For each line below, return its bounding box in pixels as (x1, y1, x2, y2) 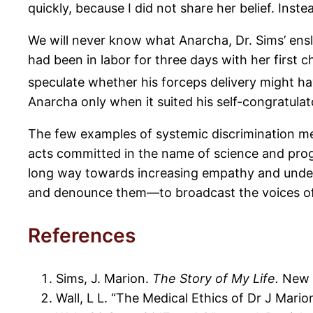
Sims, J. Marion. (56, 271, 152, 286)
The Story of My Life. (152, 271, 279, 286)
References (28, 224, 136, 248)
